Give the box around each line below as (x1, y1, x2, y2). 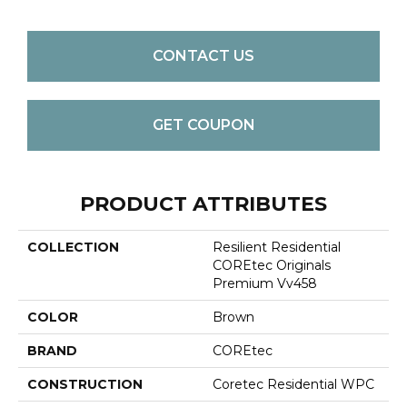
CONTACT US (153, 47, 254, 65)
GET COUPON (152, 116, 255, 134)
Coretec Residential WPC (213, 375, 374, 392)
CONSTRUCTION (27, 375, 143, 392)
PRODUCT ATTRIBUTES (80, 191, 327, 216)
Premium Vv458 (213, 274, 317, 292)
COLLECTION (27, 238, 119, 255)
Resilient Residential (213, 238, 341, 255)
